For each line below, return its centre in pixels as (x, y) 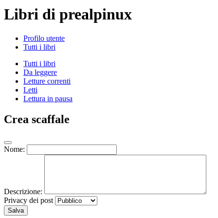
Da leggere (40, 72)
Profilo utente (44, 38)
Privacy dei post (28, 200)
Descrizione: (23, 191)
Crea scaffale (37, 119)
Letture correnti (47, 81)
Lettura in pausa (48, 98)
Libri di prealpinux (68, 14)
